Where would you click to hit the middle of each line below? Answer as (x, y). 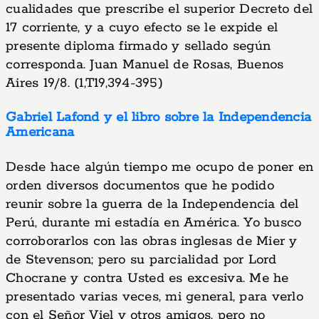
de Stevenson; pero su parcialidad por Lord (141, 260)
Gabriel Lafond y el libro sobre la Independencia (158, 117)
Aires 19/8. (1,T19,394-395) (84, 83)
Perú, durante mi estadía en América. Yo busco (154, 223)
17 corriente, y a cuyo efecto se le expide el (142, 28)
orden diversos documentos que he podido (140, 186)
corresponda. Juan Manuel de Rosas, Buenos (145, 65)
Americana (40, 132)
